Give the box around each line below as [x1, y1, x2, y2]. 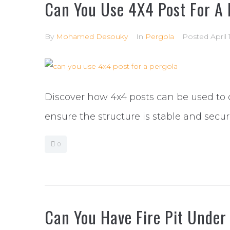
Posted [182, 32, 210, 41]
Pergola [145, 32, 174, 41]
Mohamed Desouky [56, 32, 128, 41]
